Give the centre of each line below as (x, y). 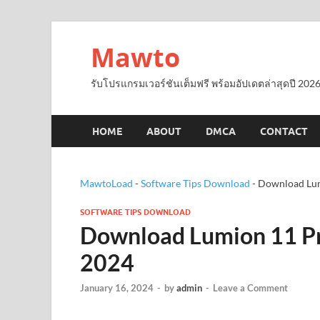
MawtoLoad (106, 183)
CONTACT (284, 131)
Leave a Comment (250, 288)
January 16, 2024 (117, 288)
